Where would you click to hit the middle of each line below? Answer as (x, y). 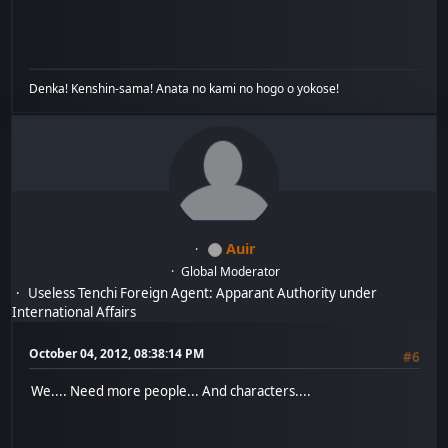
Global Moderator (231, 271)
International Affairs (74, 311)
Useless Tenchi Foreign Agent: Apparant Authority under (203, 292)
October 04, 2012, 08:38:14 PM (117, 353)
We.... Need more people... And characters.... (171, 391)
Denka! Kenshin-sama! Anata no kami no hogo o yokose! (184, 88)
